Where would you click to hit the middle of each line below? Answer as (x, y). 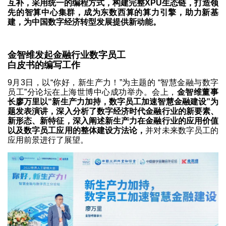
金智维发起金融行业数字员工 (67, 55)
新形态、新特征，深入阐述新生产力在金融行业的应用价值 (113, 121)
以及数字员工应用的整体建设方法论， (77, 130)
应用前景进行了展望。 (48, 140)
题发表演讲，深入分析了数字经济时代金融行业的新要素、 (113, 111)
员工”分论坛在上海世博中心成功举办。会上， (92, 92)
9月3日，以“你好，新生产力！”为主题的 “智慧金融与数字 (113, 82)
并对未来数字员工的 (182, 130)
